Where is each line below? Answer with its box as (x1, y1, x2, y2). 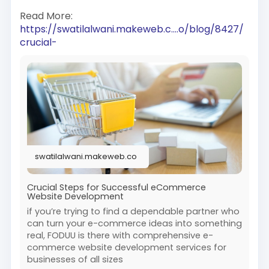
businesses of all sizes (26, 253, 123, 265)
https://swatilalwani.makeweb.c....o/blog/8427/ (19, 22, 244, 36)
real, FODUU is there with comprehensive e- (26, 229, 213, 241)
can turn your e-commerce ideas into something (26, 217, 242, 229)
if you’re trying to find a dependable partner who (26, 205, 240, 217)
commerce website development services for (26, 241, 226, 253)
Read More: (19, 8, 73, 23)
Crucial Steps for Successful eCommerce (26, 181, 206, 193)
